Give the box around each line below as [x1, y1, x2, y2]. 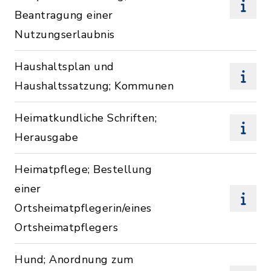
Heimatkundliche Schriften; [15, 111, 157, 125]
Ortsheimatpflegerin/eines [15, 201, 152, 215]
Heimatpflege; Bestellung [15, 162, 152, 177]
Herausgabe [15, 130, 78, 145]
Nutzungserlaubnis [15, 27, 115, 42]
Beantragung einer [15, 8, 113, 22]
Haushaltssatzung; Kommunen [15, 79, 174, 93]
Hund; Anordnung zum [15, 252, 134, 267]
